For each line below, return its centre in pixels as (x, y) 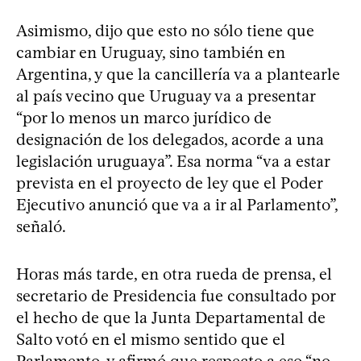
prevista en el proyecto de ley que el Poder (169, 183)
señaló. (41, 226)
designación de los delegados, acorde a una (170, 139)
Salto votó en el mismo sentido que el (151, 339)
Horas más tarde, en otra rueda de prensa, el (174, 274)
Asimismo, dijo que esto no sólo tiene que (165, 30)
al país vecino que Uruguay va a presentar (166, 95)
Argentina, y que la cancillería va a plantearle (178, 74)
